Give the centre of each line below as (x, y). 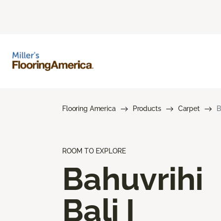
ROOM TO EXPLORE (94, 151)
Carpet (189, 108)
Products (147, 108)
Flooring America (89, 108)
